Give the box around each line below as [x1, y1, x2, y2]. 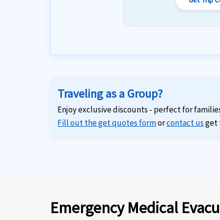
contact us [166, 117, 204, 128]
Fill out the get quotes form [57, 117, 156, 128]
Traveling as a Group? [57, 86, 163, 101]
